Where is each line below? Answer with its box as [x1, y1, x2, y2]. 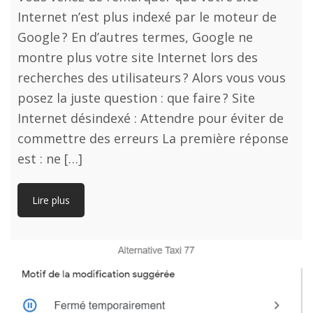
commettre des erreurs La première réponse [17, 130, 289, 147]
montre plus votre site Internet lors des [17, 49, 258, 66]
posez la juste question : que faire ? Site [17, 89, 255, 107]
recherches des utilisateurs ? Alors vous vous [17, 69, 286, 87]
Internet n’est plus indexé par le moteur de [17, 8, 277, 26]
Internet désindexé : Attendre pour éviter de [17, 110, 284, 127]
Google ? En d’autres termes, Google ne [17, 29, 253, 46]
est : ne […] [17, 150, 82, 168]
